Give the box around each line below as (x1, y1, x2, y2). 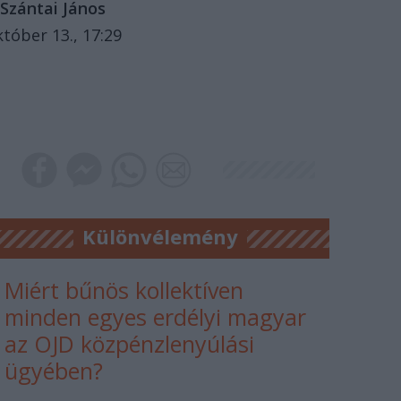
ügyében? (4, 355, 104, 387)
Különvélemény (81, 223, 238, 251)
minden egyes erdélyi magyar (4, 302, 307, 333)
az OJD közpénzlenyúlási (4, 328, 255, 360)
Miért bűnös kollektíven (4, 275, 244, 306)
